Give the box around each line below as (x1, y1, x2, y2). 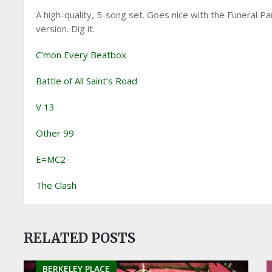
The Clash (36, 179, 77, 191)
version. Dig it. (36, 22, 95, 35)
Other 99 (36, 127, 75, 139)
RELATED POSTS (24, 229, 136, 246)
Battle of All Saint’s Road (36, 75, 138, 87)
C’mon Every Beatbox (36, 49, 127, 61)
